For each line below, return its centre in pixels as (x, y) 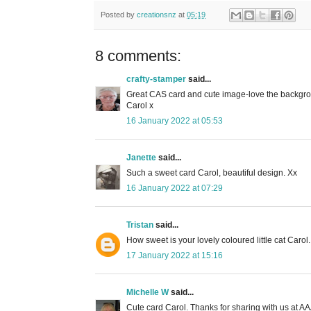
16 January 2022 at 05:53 (175, 120)
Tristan (140, 225)
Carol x (140, 105)
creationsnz (157, 14)
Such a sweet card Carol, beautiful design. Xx (212, 173)
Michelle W (148, 292)
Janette (141, 157)
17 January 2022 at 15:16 (175, 255)
